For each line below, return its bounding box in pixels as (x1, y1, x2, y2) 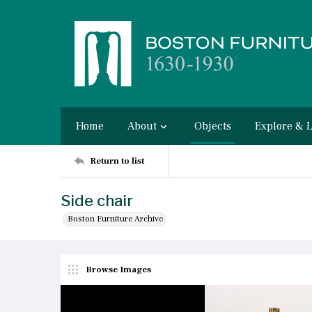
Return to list (90, 155, 144, 166)
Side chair (61, 192, 133, 210)
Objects (194, 119, 231, 133)
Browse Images (86, 263, 151, 275)
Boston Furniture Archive (68, 214, 164, 224)
